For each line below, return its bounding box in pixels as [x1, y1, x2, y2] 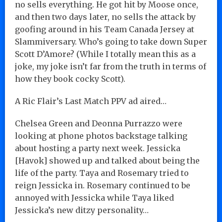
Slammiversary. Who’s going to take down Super [15, 36, 207, 47]
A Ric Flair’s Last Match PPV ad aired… [15, 96, 166, 106]
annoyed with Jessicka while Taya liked [15, 192, 174, 203]
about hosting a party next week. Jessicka [15, 143, 180, 153]
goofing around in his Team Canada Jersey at [15, 24, 194, 34]
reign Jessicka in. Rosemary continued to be [15, 180, 190, 190]
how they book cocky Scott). [15, 73, 125, 84]
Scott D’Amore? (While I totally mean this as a [15, 49, 196, 59]
